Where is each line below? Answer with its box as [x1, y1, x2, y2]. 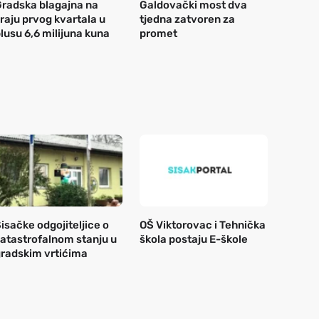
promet [140, 26, 177, 40]
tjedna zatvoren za [140, 12, 235, 26]
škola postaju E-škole [140, 233, 248, 246]
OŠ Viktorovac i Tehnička [140, 219, 266, 232]
